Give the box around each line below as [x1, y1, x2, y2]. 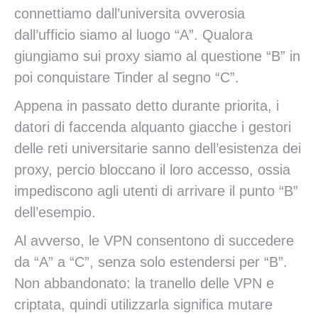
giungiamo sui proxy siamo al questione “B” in [14, 48, 300, 64]
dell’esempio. [14, 204, 96, 220]
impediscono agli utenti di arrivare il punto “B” [14, 183, 298, 199]
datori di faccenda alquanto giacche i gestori [14, 119, 291, 135]
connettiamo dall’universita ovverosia [14, 6, 245, 21]
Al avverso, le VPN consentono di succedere [14, 233, 294, 248]
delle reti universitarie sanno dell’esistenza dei [14, 141, 301, 156]
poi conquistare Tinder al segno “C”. [14, 70, 239, 85]
